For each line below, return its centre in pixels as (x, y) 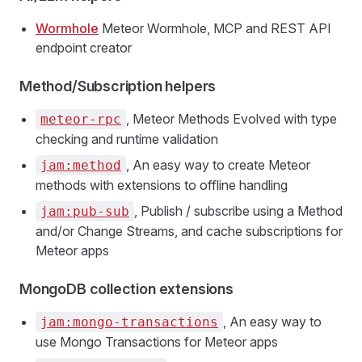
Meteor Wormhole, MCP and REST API (215, 28)
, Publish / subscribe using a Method (238, 211)
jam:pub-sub (85, 211)
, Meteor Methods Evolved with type (232, 119)
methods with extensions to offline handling (162, 185)
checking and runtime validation (127, 139)
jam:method (81, 165)
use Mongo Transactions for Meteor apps (157, 342)
